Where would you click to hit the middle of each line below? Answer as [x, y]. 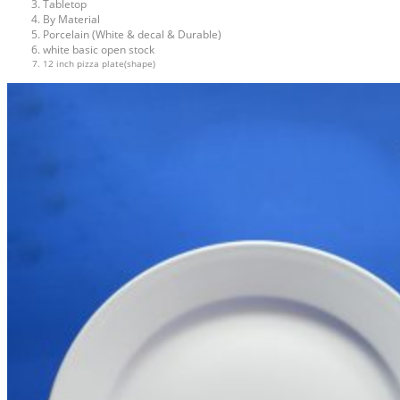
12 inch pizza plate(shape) [99, 63]
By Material [71, 19]
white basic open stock [99, 50]
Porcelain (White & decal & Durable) [132, 34]
